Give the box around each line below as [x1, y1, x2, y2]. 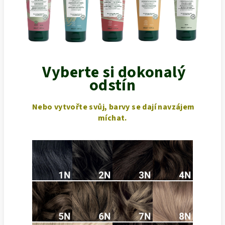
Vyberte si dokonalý [39, 60, 186, 84]
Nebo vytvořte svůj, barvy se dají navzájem [30, 101, 195, 113]
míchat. [98, 112, 127, 124]
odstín [89, 73, 136, 97]
